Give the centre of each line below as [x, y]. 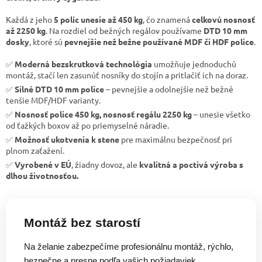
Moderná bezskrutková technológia [83, 63]
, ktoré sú [47, 41]
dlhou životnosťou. [42, 175]
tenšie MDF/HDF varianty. [53, 100]
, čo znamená [167, 19]
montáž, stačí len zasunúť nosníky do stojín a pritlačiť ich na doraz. [127, 75]
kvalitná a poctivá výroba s [191, 164]
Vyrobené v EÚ [43, 164]
